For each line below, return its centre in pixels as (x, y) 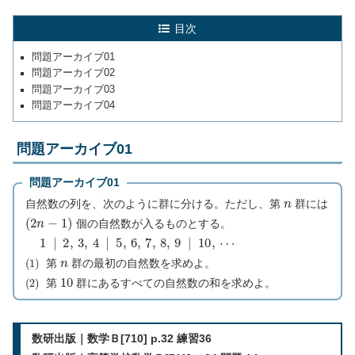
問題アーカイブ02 (74, 73)
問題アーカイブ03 (74, 89)
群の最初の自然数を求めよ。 (141, 263)
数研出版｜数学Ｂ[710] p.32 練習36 (122, 339)
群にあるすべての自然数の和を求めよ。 (175, 283)
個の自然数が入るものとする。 (152, 224)
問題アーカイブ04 (74, 106)
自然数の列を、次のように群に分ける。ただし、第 (154, 204)
